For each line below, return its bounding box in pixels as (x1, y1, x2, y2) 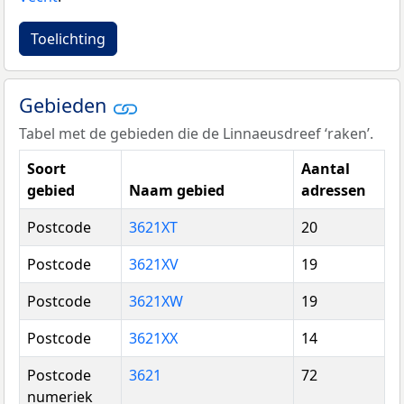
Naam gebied (129, 179, 225, 200)
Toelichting (31, 29, 106, 50)
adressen (301, 179, 366, 200)
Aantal (301, 158, 350, 179)
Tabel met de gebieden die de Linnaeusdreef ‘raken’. (19, 123, 373, 143)
